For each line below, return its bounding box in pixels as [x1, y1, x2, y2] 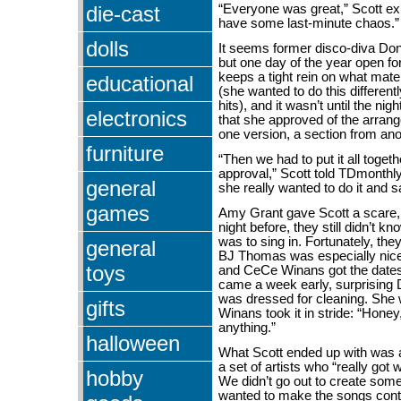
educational [86, 71, 193, 96]
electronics [86, 106, 187, 131]
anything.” [218, 320, 276, 335]
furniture [86, 141, 164, 166]
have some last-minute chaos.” [218, 15, 399, 30]
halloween [86, 330, 180, 355]
